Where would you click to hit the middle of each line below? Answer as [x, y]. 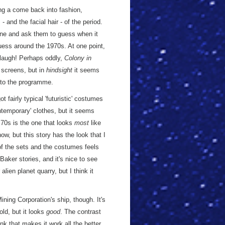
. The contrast [81, 212]
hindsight [59, 70]
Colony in [78, 58]
